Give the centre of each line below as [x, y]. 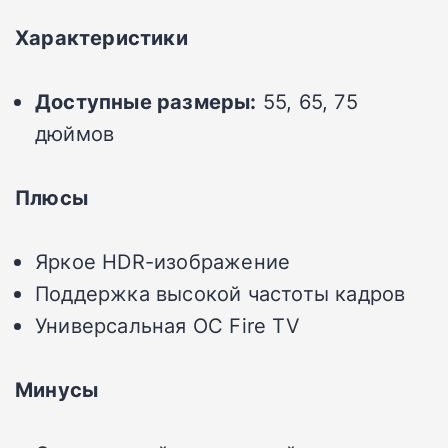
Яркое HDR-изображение [163, 260]
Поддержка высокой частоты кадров [220, 292]
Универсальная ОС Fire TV [167, 324]
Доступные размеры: [146, 100]
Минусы [57, 388]
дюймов [75, 132]
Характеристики [101, 36]
